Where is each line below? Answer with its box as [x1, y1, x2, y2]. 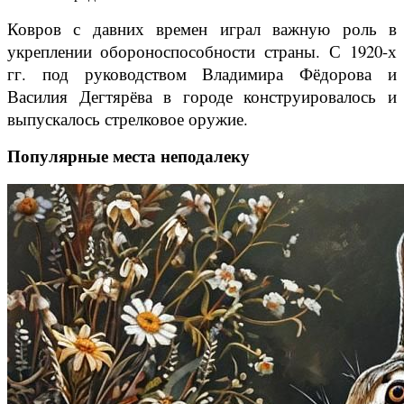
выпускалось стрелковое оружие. [7, 107, 253, 131]
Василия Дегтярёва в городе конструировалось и [7, 85, 397, 108]
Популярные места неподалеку [7, 147, 250, 167]
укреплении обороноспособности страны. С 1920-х [7, 40, 397, 63]
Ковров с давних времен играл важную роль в [7, 17, 397, 41]
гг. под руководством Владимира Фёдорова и [7, 62, 397, 86]
